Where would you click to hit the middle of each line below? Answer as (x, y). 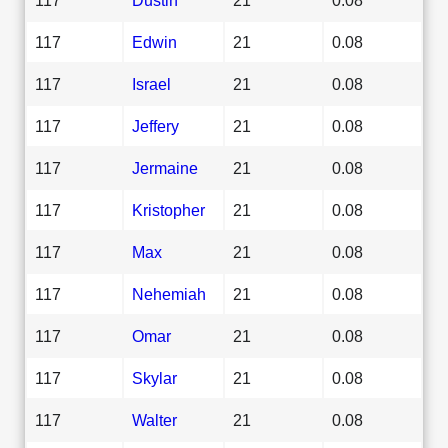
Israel (151, 83)
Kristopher (168, 209)
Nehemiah (169, 293)
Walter (154, 419)
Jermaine (165, 167)
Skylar (154, 377)
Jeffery (155, 125)
